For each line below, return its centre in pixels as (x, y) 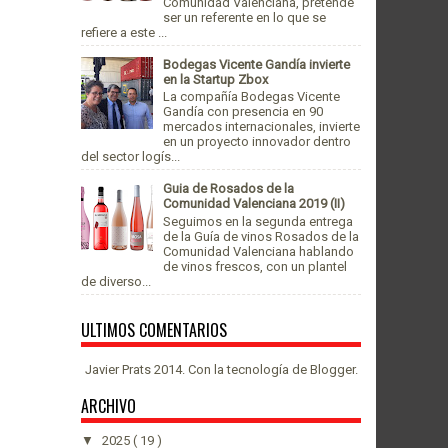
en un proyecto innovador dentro (257, 142)
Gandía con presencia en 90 (243, 112)
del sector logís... (130, 157)
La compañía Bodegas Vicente (252, 97)
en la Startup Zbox (216, 79)
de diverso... (116, 281)
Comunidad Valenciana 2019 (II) (254, 204)
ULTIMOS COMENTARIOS (154, 329)
